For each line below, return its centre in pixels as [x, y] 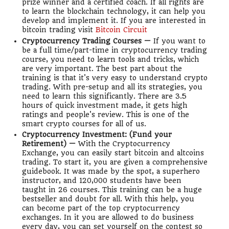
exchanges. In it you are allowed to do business [108, 217]
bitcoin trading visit [59, 29]
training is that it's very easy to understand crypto [114, 78]
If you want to [178, 41]
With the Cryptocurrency [124, 144]
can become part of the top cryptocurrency [101, 208]
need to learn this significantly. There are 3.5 [104, 96]
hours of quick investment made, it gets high [104, 106]
